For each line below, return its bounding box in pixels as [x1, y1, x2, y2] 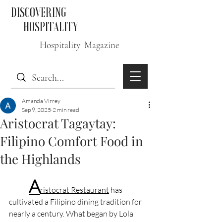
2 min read [53, 106, 79, 113]
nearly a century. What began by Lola [9, 209, 135, 219]
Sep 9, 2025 [22, 106, 51, 113]
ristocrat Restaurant [40, 185, 109, 195]
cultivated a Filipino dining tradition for [9, 197, 143, 207]
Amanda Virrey [22, 97, 60, 105]
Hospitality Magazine [39, 39, 119, 51]
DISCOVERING [11, 5, 66, 19]
